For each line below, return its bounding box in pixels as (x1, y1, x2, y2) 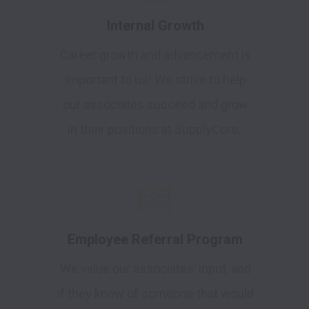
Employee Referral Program (68, 231, 243, 248)
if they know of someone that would (57, 286, 254, 301)
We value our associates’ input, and (59, 261, 251, 277)
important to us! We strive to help (64, 72, 246, 88)
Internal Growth (106, 17, 204, 34)
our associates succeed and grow (62, 97, 248, 112)
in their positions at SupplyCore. (67, 122, 243, 137)
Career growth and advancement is (59, 48, 251, 63)
